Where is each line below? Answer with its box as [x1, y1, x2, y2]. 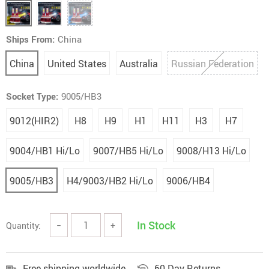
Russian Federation [171, 57, 254, 70]
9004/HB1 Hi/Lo [10, 144, 80, 157]
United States [47, 57, 106, 70]
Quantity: [6, 219, 41, 231]
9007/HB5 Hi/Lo [93, 144, 163, 157]
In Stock [137, 218, 175, 232]
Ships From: [6, 33, 55, 45]
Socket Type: [6, 90, 58, 102]
